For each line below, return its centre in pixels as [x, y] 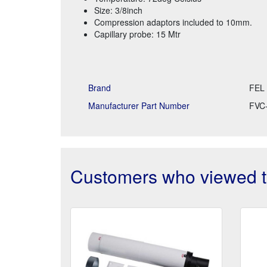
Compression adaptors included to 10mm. [174, 22]
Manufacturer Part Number [139, 105]
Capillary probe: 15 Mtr [137, 34]
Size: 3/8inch [118, 10]
